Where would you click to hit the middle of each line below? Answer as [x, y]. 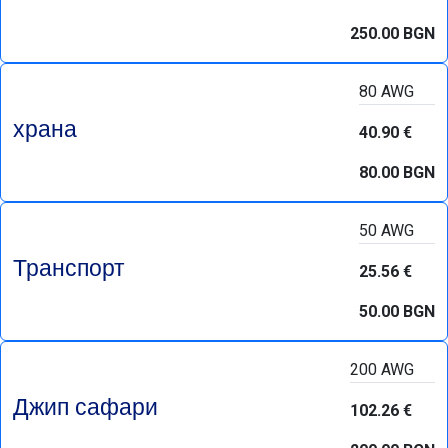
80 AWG [386, 91]
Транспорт [69, 267]
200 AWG [382, 369]
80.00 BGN [397, 172]
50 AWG [386, 230]
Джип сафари [85, 406]
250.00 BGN [392, 33]
